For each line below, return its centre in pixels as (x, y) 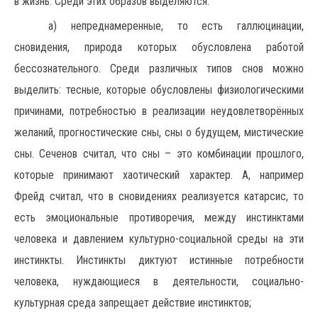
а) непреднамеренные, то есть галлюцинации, (176, 26)
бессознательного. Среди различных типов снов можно (159, 68)
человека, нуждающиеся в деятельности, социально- (159, 281)
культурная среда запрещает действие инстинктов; (133, 303)
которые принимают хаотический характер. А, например (159, 175)
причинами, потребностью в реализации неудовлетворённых (159, 111)
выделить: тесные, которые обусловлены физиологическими (159, 90)
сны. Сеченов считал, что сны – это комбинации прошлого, (159, 154)
